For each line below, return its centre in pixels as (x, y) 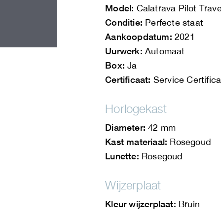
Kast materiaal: (136, 142)
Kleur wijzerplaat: (141, 204)
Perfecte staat (173, 23)
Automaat (164, 51)
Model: (120, 8)
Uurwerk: (124, 51)
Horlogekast (136, 109)
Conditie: (124, 22)
